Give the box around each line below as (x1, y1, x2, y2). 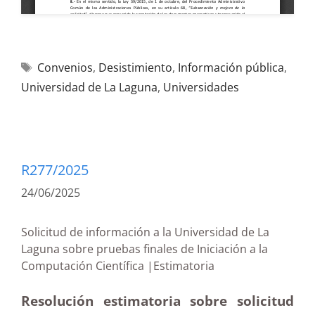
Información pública (177, 60, 284, 75)
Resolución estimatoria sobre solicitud (21, 292, 294, 309)
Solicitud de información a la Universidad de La (21, 224, 269, 240)
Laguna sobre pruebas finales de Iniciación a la (21, 241, 268, 257)
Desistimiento (98, 60, 172, 75)
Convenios (37, 60, 93, 75)
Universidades (163, 79, 239, 95)
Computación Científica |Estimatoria (21, 258, 274, 274)
